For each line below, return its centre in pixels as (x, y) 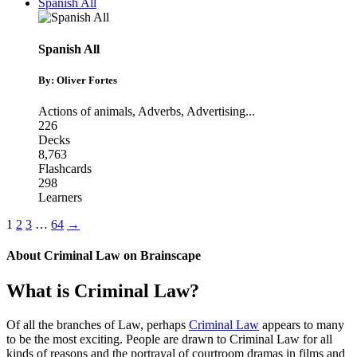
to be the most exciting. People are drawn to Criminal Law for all (169, 339)
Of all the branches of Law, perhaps (98, 324)
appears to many (302, 324)
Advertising (216, 112)
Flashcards (65, 169)
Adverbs (159, 112)
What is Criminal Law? (103, 290)
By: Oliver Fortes (78, 80)
